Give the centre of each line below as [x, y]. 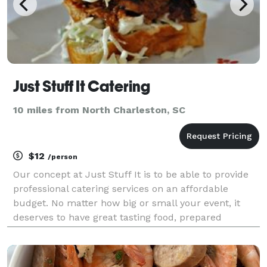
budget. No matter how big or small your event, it [127, 203]
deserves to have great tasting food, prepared [117, 217]
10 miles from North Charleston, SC [99, 110]
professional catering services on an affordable [121, 188]
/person [63, 156]
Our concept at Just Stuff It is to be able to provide [131, 174]
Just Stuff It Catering [82, 86]
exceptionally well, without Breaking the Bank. [119, 231]
